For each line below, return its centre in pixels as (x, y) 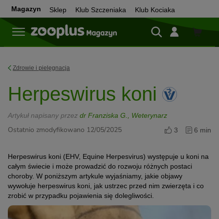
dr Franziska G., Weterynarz (123, 115)
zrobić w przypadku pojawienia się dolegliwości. (81, 196)
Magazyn (26, 9)
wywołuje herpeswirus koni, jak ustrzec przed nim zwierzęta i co (106, 186)
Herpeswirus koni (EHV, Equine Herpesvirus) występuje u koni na (108, 156)
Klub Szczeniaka (101, 10)
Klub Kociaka (155, 10)
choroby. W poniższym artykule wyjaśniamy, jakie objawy (95, 176)
